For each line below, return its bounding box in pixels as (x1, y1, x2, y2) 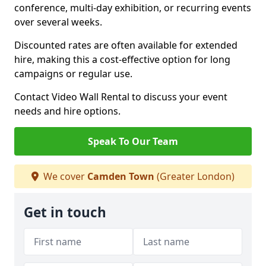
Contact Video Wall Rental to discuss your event (14, 90, 227, 103)
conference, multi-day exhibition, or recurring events (14, 1, 251, 14)
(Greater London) (154, 170, 235, 183)
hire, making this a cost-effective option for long (14, 53, 230, 66)
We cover (41, 170, 87, 183)
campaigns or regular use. (14, 67, 132, 80)
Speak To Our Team (88, 135, 178, 148)
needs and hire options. (14, 104, 121, 118)
